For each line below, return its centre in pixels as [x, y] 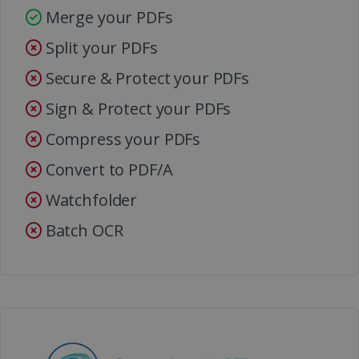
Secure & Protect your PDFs [145, 78]
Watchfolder [89, 200]
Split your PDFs [99, 47]
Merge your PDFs [107, 17]
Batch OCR [82, 230]
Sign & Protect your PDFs [136, 108]
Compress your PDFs [121, 139]
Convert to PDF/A [107, 169]
